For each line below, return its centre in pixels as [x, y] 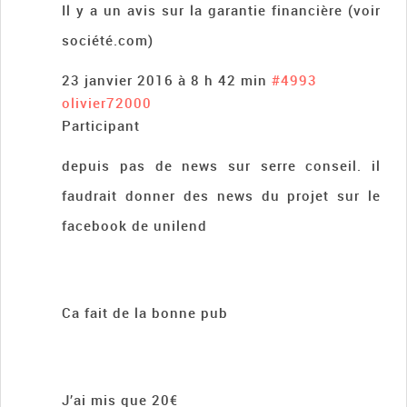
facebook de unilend [135, 225]
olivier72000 [107, 102]
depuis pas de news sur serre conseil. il [221, 165]
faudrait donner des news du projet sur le [221, 195]
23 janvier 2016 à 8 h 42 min [165, 79]
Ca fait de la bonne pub [145, 312]
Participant [101, 125]
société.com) [108, 40]
